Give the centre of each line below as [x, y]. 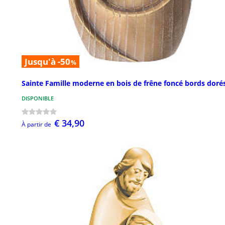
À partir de [36, 125]
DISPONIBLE [38, 98]
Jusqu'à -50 [47, 61]
